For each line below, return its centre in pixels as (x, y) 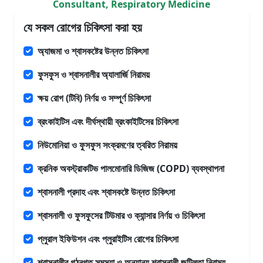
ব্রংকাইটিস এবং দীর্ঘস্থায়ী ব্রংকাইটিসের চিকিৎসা (108, 122)
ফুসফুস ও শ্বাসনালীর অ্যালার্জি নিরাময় (94, 75)
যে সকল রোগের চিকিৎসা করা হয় (83, 27)
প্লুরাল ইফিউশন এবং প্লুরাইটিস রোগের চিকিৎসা (108, 239)
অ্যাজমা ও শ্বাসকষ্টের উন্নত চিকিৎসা (93, 51)
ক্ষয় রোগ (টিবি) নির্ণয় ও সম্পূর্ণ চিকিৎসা (94, 98)
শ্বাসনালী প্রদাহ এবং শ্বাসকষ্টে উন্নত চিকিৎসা (106, 192)
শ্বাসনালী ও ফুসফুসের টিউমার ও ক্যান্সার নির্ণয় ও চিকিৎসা (121, 215)
